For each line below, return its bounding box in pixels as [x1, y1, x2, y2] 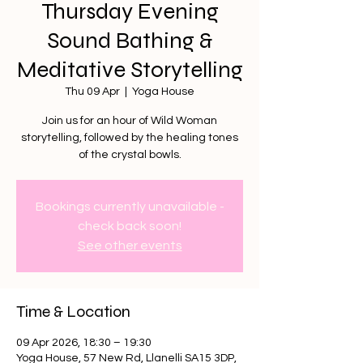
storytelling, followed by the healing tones [21, 132, 238, 143]
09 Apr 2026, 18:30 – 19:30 [16, 337, 152, 348]
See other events [77, 239, 182, 252]
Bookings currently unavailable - [35, 200, 224, 213]
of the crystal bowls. [78, 149, 181, 160]
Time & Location [16, 301, 130, 322]
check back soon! [78, 220, 181, 233]
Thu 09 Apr [65, 86, 120, 97]
